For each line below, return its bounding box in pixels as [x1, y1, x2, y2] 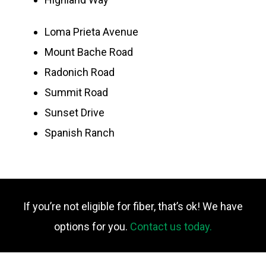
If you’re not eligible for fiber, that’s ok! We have [23, 200, 243, 213]
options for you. [54, 220, 130, 233]
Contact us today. [130, 220, 212, 233]
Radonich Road [45, 66, 115, 78]
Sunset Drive [45, 106, 105, 119]
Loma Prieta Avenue [45, 26, 139, 38]
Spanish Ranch [45, 126, 115, 139]
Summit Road [45, 86, 109, 99]
